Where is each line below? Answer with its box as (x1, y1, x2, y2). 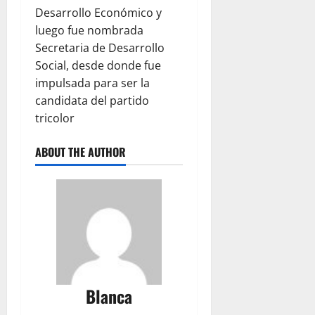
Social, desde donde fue (35, 58, 161, 74)
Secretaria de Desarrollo (35, 40, 165, 56)
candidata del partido (35, 93, 149, 109)
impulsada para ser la (35, 75, 150, 91)
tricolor (35, 110, 75, 127)
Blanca (85, 283, 132, 309)
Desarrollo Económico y (35, 5, 162, 21)
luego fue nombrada (35, 22, 143, 39)
